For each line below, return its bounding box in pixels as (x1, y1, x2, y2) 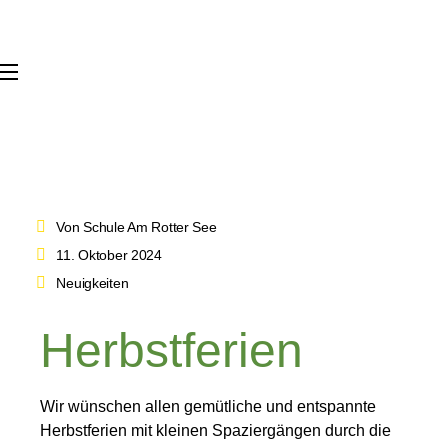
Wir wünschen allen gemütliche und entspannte (40, 397, 376, 415)
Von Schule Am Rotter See (56, 218, 217, 235)
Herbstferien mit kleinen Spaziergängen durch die (40, 421, 391, 439)
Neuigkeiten (56, 274, 129, 291)
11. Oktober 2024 (56, 246, 162, 263)
